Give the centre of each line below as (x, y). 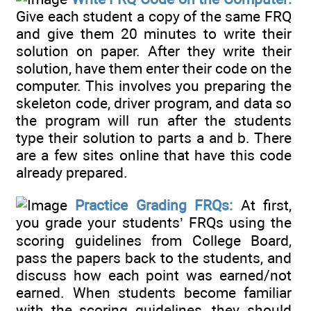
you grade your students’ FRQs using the (154, 222)
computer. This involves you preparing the (154, 86)
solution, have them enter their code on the (154, 69)
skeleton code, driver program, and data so (154, 103)
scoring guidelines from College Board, (154, 240)
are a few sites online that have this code (154, 155)
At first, (262, 205)
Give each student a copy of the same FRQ (154, 17)
